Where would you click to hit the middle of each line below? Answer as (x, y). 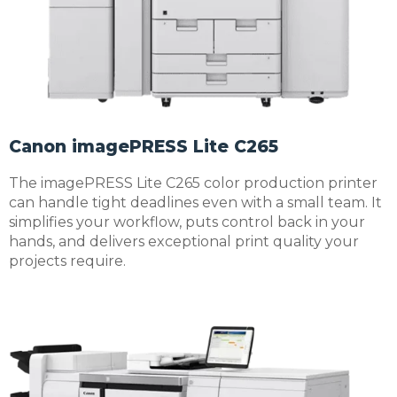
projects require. (67, 261)
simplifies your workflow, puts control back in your (187, 222)
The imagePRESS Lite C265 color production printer (193, 183)
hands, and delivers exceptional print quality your (184, 241)
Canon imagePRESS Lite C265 (144, 146)
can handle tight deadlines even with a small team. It (195, 202)
